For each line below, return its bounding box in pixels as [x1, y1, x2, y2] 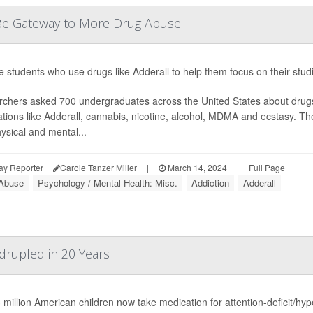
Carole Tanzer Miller [59, 161, 137, 174]
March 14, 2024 [165, 161, 227, 174]
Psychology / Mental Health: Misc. [37, 176, 177, 190]
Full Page [248, 161, 285, 174]
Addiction [191, 176, 229, 190]
